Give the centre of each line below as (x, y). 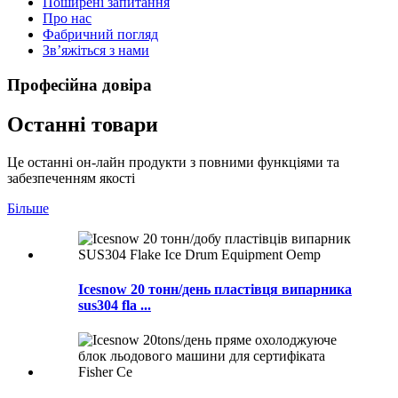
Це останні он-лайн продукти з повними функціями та (173, 162)
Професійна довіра (80, 84)
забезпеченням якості (71, 178)
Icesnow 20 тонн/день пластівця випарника (215, 289)
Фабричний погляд (100, 34)
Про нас (67, 18)
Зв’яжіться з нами (96, 50)
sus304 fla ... (115, 305)
